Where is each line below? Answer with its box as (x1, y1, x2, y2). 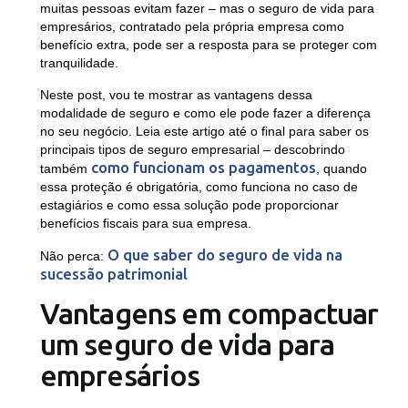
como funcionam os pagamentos (90, 158, 316, 177)
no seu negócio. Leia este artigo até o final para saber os (39, 124, 369, 139)
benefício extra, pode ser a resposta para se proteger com (39, 37, 377, 53)
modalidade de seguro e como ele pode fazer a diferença (39, 106, 371, 121)
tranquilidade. (39, 56, 122, 71)
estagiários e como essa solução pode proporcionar (39, 198, 339, 213)
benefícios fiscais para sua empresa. (39, 216, 255, 231)
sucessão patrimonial (39, 265, 188, 283)
